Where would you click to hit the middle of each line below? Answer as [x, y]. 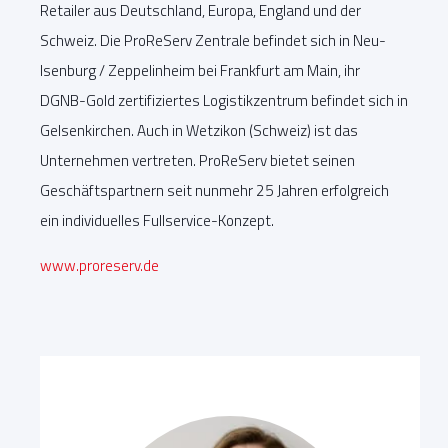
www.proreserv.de [99, 265]
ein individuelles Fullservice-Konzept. [157, 220]
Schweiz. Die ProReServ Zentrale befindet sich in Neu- [213, 40]
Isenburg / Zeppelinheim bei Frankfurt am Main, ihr [200, 70]
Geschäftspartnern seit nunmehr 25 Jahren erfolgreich [214, 190]
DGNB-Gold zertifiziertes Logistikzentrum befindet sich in [224, 100]
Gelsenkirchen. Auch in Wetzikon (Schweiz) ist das [199, 130]
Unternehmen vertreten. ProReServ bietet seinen [197, 160]
